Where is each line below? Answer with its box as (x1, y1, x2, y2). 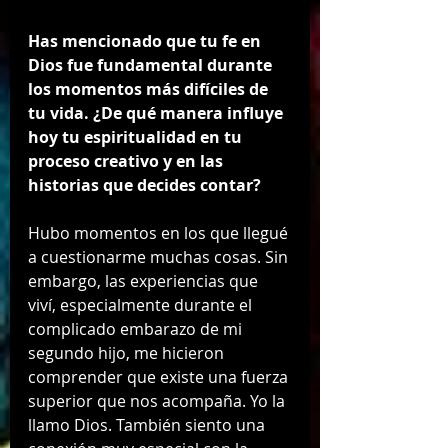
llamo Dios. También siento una (28, 414, 269, 437)
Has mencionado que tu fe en (28, 30, 265, 53)
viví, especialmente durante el (28, 294, 256, 317)
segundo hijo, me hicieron (28, 342, 228, 365)
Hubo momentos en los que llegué (28, 222, 292, 245)
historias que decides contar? (28, 174, 261, 197)
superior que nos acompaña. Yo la (28, 390, 289, 413)
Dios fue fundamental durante (28, 54, 276, 77)
